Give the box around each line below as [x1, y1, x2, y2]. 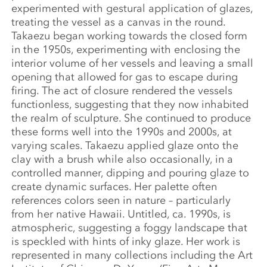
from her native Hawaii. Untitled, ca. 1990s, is [11, 207, 231, 221]
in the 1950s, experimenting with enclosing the [11, 43, 241, 57]
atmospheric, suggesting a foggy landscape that [11, 221, 248, 235]
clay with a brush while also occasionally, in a [11, 153, 234, 166]
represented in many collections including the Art [11, 249, 253, 262]
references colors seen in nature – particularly [11, 194, 231, 207]
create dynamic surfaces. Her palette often [11, 180, 218, 194]
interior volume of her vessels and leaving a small [11, 57, 254, 70]
